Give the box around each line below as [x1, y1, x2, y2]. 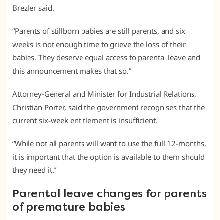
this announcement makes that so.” [12, 65, 131, 76]
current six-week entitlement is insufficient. [12, 115, 158, 125]
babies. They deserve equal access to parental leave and [12, 52, 200, 62]
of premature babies [12, 200, 125, 214]
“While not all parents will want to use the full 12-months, [12, 138, 206, 148]
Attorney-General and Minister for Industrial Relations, [12, 88, 196, 99]
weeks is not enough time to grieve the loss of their [12, 39, 186, 49]
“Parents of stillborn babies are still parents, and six [12, 26, 185, 36]
